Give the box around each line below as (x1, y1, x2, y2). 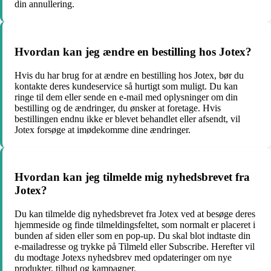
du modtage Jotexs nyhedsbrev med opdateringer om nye (15, 252, 232, 263)
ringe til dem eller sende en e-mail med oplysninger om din (15, 91, 238, 102)
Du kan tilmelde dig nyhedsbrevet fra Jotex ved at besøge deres (15, 208, 255, 219)
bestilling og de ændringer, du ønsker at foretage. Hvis (15, 102, 221, 113)
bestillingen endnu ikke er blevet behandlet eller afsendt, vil (15, 113, 240, 124)
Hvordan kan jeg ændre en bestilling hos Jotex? (15, 45, 252, 58)
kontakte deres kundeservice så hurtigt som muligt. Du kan (15, 80, 238, 91)
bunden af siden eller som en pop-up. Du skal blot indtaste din (15, 230, 250, 241)
